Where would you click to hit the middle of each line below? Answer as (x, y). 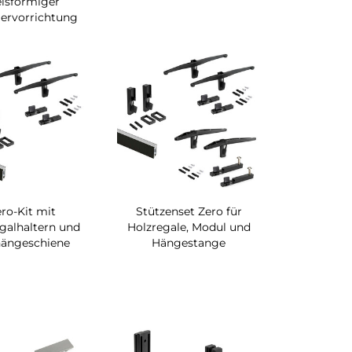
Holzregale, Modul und (189, 227)
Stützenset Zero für (189, 212)
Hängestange (189, 243)
